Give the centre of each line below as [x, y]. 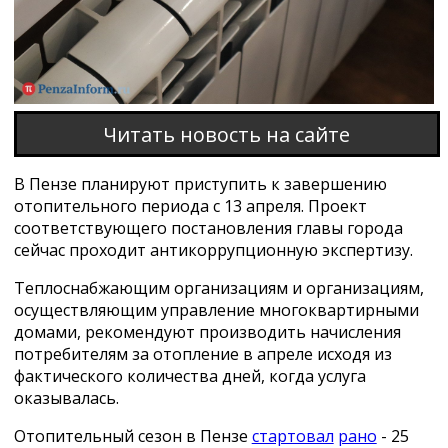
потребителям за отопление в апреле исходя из [202, 354]
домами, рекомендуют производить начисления [207, 332]
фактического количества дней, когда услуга [189, 376]
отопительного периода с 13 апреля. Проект [190, 206]
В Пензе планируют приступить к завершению [200, 184]
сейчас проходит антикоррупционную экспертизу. [213, 250]
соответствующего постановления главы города [208, 228]
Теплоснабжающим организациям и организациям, [218, 288]
